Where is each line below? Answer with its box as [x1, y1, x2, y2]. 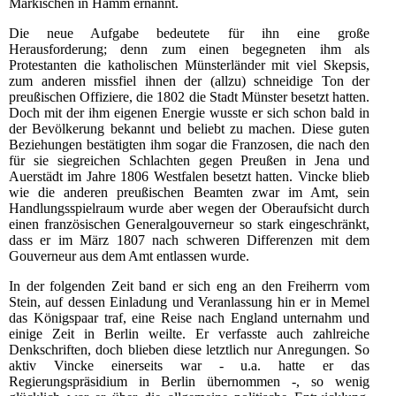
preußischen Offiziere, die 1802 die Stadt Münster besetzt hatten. [9, 89, 369, 105]
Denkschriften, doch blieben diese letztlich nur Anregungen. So [9, 342, 369, 358]
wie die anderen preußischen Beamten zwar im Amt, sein [9, 185, 369, 201]
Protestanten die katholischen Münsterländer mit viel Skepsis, [9, 57, 369, 73]
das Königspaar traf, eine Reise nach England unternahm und [9, 310, 369, 326]
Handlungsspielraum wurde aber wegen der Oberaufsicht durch [9, 201, 369, 217]
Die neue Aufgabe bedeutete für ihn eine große [9, 26, 369, 42]
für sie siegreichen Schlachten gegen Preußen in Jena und [9, 153, 369, 169]
